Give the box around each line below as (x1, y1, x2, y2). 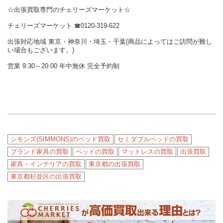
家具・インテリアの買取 (10, 160, 82, 168)
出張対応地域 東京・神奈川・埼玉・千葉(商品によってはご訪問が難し (7, 38, 212, 46)
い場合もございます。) (7, 46, 74, 54)
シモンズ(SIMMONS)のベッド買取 (10, 135, 111, 143)
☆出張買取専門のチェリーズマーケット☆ (7, 6, 130, 14)
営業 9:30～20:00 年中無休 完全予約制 (7, 62, 119, 70)
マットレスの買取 (121, 148, 173, 156)
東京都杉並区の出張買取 (10, 173, 82, 181)
